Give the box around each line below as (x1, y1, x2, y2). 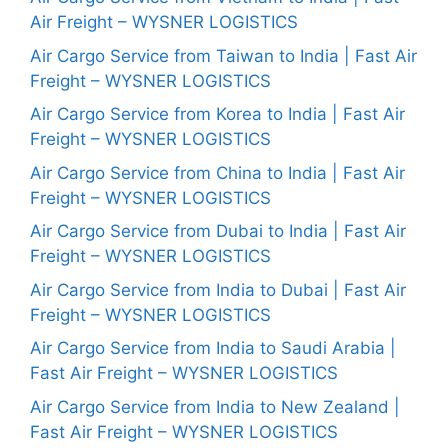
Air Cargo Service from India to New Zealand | (30, 396, 400, 417)
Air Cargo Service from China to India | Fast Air (30, 162, 405, 183)
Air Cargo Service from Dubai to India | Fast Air (30, 221, 406, 241)
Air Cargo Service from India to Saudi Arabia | (30, 338, 396, 358)
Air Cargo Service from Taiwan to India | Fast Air (30, 45, 417, 66)
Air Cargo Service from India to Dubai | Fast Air (30, 279, 406, 300)
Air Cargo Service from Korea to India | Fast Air (30, 104, 405, 124)
